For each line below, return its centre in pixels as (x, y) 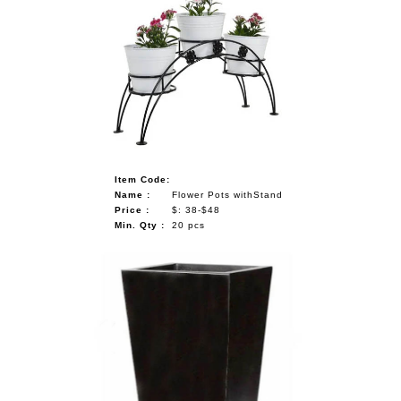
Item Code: (142, 179)
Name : (132, 194)
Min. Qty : (139, 225)
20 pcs (188, 225)
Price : (132, 209)
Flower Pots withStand (227, 194)
